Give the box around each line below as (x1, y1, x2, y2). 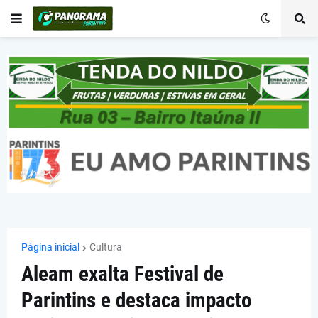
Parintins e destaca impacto (21, 288, 251, 313)
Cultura (89, 241, 122, 253)
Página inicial (21, 241, 79, 253)
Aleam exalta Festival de (21, 262, 224, 287)
